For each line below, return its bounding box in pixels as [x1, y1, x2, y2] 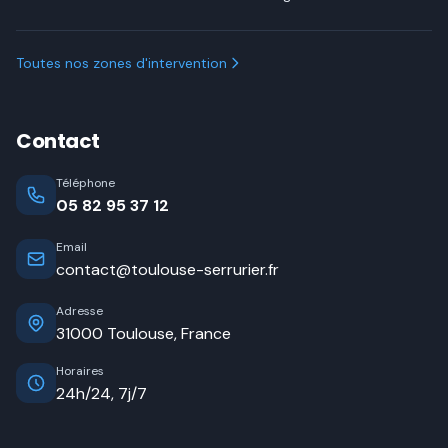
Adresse [56, 303, 103, 319]
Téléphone [56, 175, 115, 191]
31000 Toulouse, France [56, 323, 231, 344]
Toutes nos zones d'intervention [16, 54, 227, 72]
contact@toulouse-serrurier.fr [56, 259, 279, 280]
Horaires [56, 363, 104, 379]
